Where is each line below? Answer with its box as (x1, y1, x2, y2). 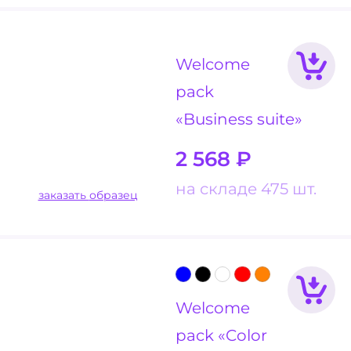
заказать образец (89, 188, 138, 203)
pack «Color (175, 325, 267, 346)
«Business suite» (175, 109, 302, 129)
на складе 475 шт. (175, 179, 317, 199)
